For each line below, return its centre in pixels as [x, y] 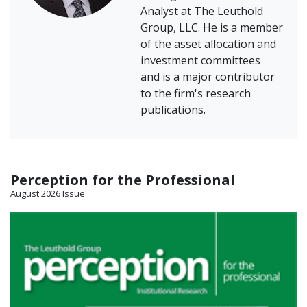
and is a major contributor [208, 77]
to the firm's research [196, 94]
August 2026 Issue [48, 194]
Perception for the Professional [123, 180]
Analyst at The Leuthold [202, 11]
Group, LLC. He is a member [212, 28]
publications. [173, 110]
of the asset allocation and [208, 44]
